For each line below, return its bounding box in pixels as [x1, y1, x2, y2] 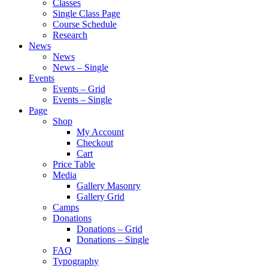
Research [53, 30, 87, 40]
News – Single [53, 62, 108, 72]
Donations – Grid [77, 224, 142, 234]
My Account [77, 127, 124, 137]
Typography [53, 256, 99, 266]
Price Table [53, 159, 95, 169]
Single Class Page [53, 8, 120, 19]
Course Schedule [53, 19, 117, 29]
